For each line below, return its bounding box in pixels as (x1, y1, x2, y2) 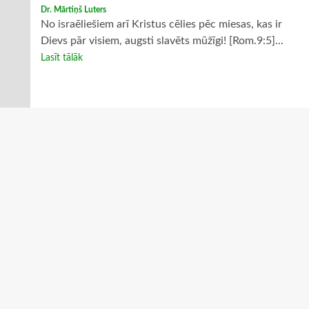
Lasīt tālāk (40, 53, 83, 63)
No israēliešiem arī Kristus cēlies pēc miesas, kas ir (40, 19, 282, 30)
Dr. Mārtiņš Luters (40, 6, 106, 14)
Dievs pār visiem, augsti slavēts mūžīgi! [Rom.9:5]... (40, 35, 283, 46)
